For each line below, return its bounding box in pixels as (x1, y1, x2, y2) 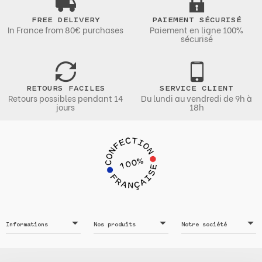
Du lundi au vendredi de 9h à (141, 92, 252, 105)
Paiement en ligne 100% (150, 23, 243, 36)
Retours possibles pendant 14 (8, 92, 123, 105)
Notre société (181, 222, 227, 228)
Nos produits (93, 222, 136, 228)
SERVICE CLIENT (160, 85, 233, 93)
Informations (6, 222, 48, 228)
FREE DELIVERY (31, 17, 100, 25)
